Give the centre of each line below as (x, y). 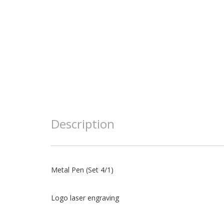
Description (83, 124)
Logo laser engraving (85, 198)
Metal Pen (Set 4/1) (82, 170)
